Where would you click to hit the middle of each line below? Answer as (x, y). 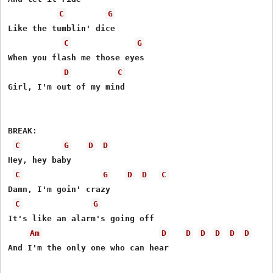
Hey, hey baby (40, 160)
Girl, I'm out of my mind (67, 87)
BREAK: (23, 130)
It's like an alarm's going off (81, 218)
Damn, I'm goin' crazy (59, 189)
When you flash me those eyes (76, 57)
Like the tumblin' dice (62, 28)
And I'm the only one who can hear (89, 247)
